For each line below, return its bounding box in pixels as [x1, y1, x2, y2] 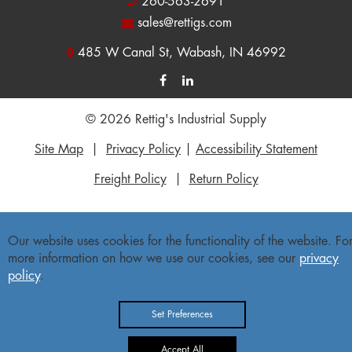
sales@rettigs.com [137, 16, 232, 30]
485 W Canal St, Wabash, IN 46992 [77, 46, 286, 60]
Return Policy [189, 173, 258, 186]
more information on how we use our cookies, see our [8, 252, 299, 265]
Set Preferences [151, 310, 213, 319]
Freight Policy [93, 173, 167, 186]
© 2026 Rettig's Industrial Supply [86, 113, 266, 126]
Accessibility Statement [196, 143, 317, 156]
